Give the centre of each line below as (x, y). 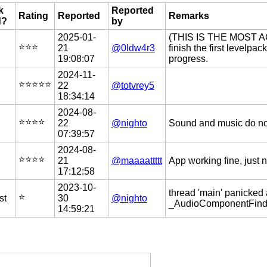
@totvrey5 (133, 85)
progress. (188, 58)
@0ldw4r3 (133, 48)
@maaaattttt (136, 160)
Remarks (189, 15)
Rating (33, 15)
